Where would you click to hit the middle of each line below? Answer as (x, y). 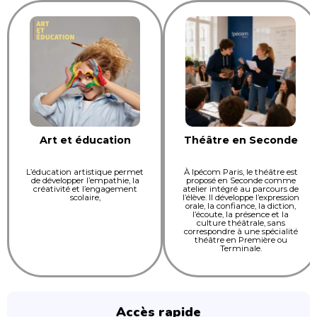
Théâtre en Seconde (241, 140)
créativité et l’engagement (85, 189)
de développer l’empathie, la (85, 181)
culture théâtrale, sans (241, 223)
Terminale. (241, 249)
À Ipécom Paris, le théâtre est (241, 172)
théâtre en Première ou (241, 240)
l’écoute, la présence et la (241, 215)
